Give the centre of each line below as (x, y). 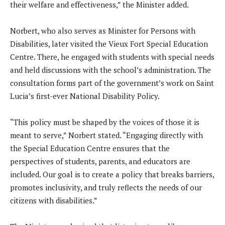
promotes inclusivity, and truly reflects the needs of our (106, 188)
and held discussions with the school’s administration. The (110, 70)
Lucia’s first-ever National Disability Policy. (85, 96)
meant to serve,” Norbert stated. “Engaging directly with (106, 135)
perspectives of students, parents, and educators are (100, 161)
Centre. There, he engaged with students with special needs (112, 57)
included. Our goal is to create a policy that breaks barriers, (112, 175)
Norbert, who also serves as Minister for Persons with (103, 31)
